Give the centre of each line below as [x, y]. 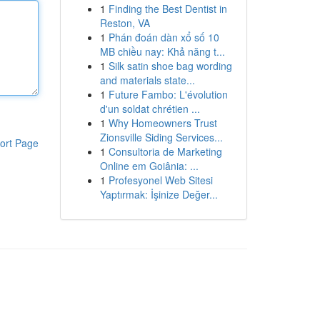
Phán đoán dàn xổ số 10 [164, 37]
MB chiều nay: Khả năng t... [162, 51]
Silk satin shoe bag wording [170, 66]
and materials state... [147, 80]
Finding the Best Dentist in [167, 9]
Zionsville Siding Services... [161, 137]
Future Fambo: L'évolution [168, 94]
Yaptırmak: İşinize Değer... [159, 194]
